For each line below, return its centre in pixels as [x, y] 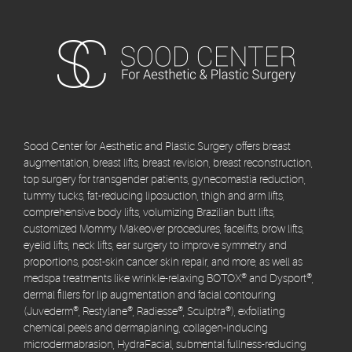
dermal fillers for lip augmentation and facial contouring [150, 295]
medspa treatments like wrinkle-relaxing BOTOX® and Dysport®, [169, 279]
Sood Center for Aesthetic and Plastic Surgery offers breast [157, 147]
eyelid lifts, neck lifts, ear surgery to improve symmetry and [155, 246]
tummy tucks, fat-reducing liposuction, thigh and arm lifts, [154, 196]
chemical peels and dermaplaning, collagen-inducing [146, 328]
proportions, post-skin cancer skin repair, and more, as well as [163, 262]
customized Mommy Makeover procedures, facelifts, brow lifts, [164, 229]
